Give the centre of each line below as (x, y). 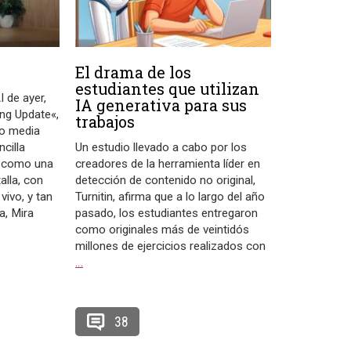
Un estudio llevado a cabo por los (161, 148)
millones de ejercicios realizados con (171, 246)
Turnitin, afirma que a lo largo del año (170, 197)
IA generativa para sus (161, 105)
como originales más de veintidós (163, 230)
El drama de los (134, 72)
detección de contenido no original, (166, 181)
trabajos (105, 122)
